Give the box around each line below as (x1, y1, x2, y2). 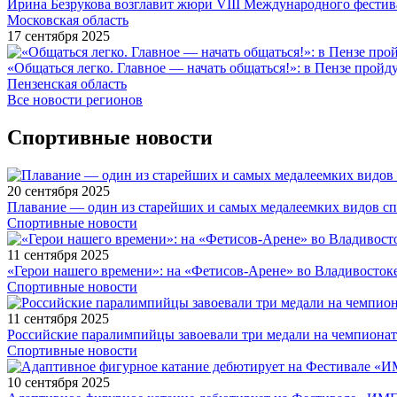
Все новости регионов (7, 91, 143, 107)
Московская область (7, 12, 128, 27)
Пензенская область (7, 75, 127, 91)
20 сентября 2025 (7, 183, 110, 198)
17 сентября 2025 (7, 27, 110, 43)
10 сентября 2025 (7, 374, 110, 390)
